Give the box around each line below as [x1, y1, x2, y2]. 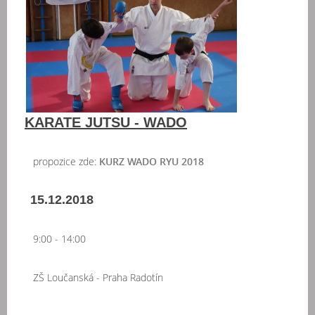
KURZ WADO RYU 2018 [99, 155, 204, 168]
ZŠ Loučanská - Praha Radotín [25, 271, 163, 284]
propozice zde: [25, 155, 99, 168]
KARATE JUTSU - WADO [25, 115, 187, 130]
